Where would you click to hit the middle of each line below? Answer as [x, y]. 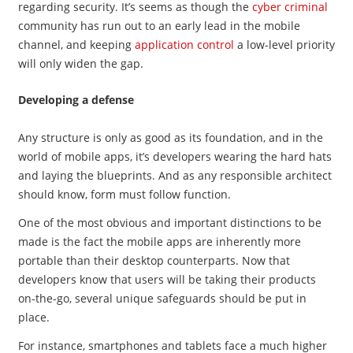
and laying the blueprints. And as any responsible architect [175, 175]
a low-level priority [284, 45]
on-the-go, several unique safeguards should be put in [162, 298]
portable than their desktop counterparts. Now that [154, 260]
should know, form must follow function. [124, 194]
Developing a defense [76, 100]
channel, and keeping [76, 45]
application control [184, 45]
